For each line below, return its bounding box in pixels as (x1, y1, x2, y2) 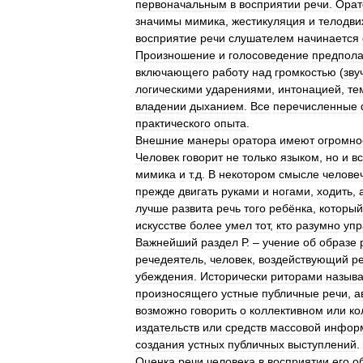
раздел (201, 236, 238, 249)
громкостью (275, 66, 336, 79)
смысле (279, 168, 319, 181)
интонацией (278, 83, 341, 96)
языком (280, 151, 319, 164)
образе (319, 236, 357, 249)
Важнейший (135, 236, 198, 249)
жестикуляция (232, 15, 305, 28)
